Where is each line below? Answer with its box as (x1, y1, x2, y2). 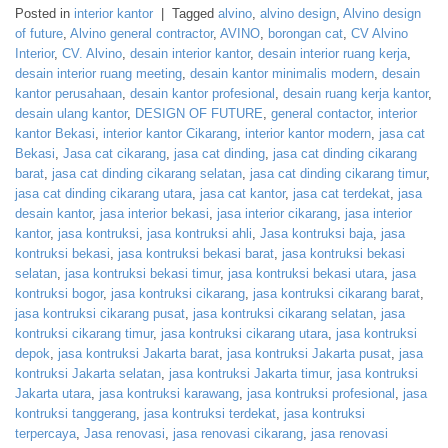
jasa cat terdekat (293, 186, 390, 202)
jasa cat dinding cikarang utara (15, 186, 192, 202)
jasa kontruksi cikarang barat (253, 286, 420, 302)
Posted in (15, 6, 74, 22)
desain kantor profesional (130, 86, 275, 102)
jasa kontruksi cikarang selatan (193, 306, 373, 322)
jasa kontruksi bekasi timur (65, 266, 220, 282)
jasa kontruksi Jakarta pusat (227, 346, 391, 362)
